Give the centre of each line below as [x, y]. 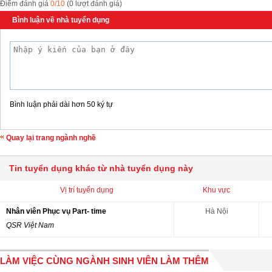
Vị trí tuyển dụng [87, 190]
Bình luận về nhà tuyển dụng [61, 20]
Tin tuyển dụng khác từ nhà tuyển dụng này [101, 168]
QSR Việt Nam [30, 225]
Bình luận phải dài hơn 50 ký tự [61, 104]
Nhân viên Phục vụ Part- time [56, 211]
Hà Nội [216, 211]
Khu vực [216, 190]
